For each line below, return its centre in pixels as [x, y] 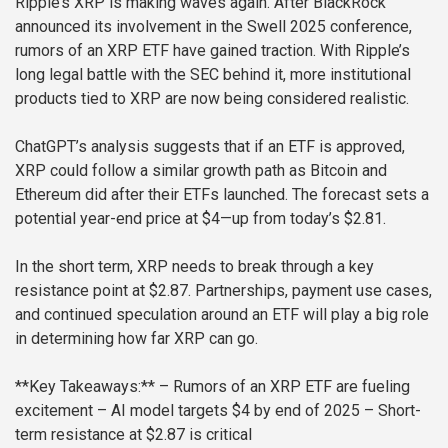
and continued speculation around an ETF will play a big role [222, 315]
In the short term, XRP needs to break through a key [194, 267]
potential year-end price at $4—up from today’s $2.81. [200, 219]
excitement [54, 411]
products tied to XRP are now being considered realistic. [212, 99]
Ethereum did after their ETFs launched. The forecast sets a [222, 195]
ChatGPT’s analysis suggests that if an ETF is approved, [210, 147]
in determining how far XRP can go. [136, 339]
